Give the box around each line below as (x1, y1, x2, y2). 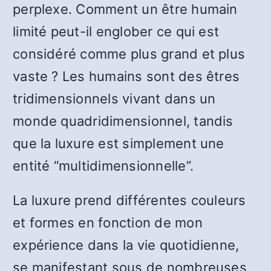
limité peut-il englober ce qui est (13, 24, 220, 39)
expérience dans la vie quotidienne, (13, 237, 240, 253)
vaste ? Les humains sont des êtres (13, 68, 240, 84)
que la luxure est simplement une (13, 135, 224, 151)
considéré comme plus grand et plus (13, 46, 246, 62)
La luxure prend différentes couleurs (13, 192, 246, 208)
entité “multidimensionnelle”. (13, 158, 194, 174)
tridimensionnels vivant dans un (13, 91, 216, 106)
